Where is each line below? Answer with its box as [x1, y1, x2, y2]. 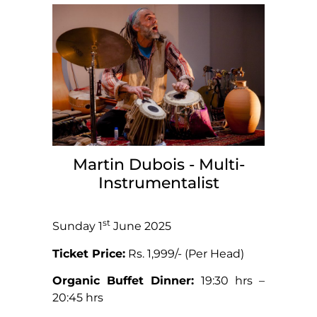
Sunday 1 [52, 219, 103, 234]
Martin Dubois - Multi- [72, 155, 245, 175]
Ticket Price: [52, 246, 125, 260]
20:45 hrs [52, 291, 103, 305]
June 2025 [110, 219, 171, 234]
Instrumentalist [98, 173, 219, 193]
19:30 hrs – [194, 274, 265, 288]
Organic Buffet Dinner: [52, 274, 195, 288]
